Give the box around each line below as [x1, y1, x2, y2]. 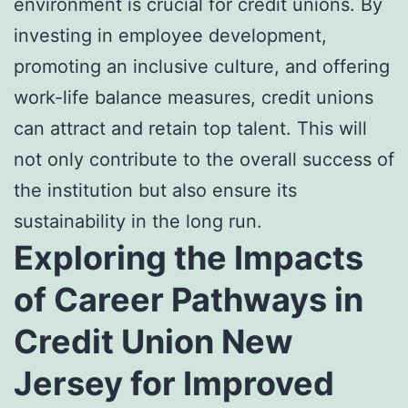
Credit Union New [14, 321, 293, 362]
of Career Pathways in [14, 279, 363, 320]
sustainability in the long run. [14, 209, 262, 232]
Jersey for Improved [14, 362, 334, 403]
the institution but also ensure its [14, 178, 297, 201]
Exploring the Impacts [14, 237, 363, 278]
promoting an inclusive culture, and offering [14, 55, 390, 77]
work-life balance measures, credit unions [14, 86, 373, 108]
